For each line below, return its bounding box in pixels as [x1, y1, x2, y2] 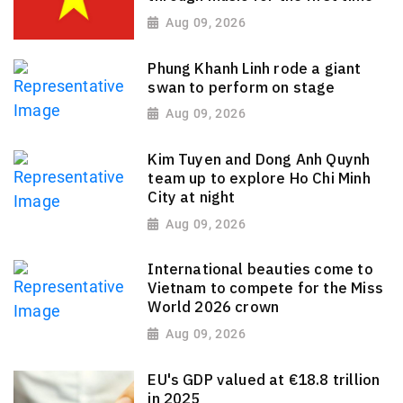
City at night [148, 187, 236, 208]
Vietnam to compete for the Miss [148, 278, 383, 299]
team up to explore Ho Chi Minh [148, 168, 371, 189]
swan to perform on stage [148, 76, 336, 97]
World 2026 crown [148, 297, 280, 318]
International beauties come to [148, 259, 373, 280]
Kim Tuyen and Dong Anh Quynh [148, 149, 371, 170]
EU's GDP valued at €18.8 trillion [148, 369, 381, 390]
